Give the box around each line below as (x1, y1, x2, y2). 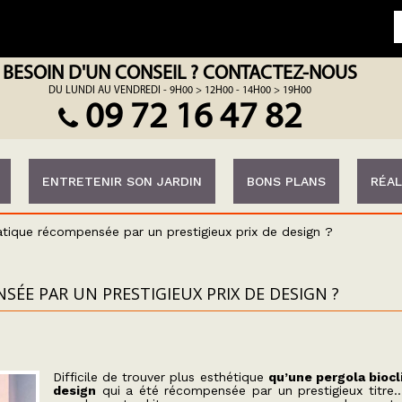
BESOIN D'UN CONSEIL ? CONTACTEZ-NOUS (3, 64, 357, 84)
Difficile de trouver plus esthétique (53, 370, 268, 384)
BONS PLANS (246, 174, 326, 188)
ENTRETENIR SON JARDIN (41, 174, 202, 188)
